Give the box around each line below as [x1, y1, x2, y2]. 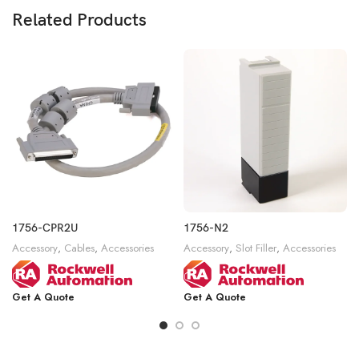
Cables [64, 240, 95, 256]
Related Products [12, 9, 147, 31]
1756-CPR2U [12, 220, 79, 235]
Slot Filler [236, 240, 276, 256]
